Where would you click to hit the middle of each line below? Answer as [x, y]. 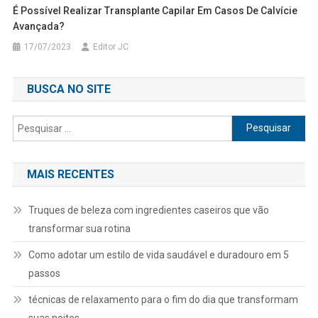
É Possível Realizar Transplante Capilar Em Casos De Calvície [155, 10]
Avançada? [39, 26]
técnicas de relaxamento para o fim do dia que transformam [163, 299]
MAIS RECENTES [70, 174]
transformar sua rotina [79, 228]
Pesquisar [254, 123]
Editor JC [111, 46]
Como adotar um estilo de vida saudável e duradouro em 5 [158, 254]
